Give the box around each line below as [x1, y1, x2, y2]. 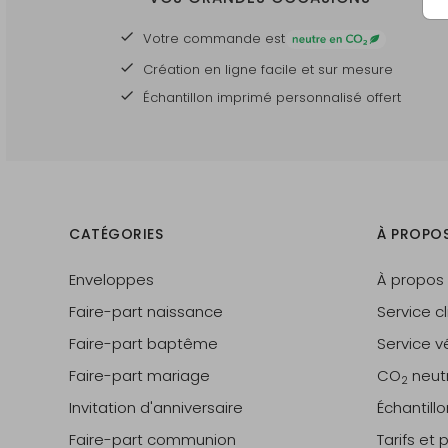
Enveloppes [69, 269, 154, 291]
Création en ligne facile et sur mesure [142, 59, 393, 79]
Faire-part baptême [69, 333, 218, 355]
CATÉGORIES [69, 224, 163, 245]
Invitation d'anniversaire [69, 397, 243, 419]
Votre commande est [142, 29, 285, 49]
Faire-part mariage [69, 365, 210, 387]
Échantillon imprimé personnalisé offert [142, 87, 401, 107]
